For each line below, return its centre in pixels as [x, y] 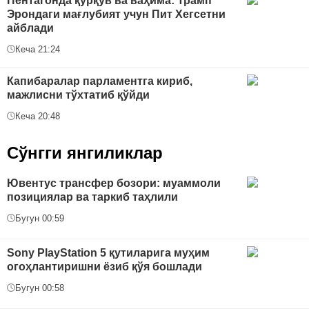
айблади [30, 28]
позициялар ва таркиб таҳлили [92, 197]
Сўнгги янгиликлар [85, 152]
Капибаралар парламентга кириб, [100, 81]
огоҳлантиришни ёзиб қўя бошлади [104, 266]
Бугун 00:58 [40, 288]
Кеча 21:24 [38, 49]
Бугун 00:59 [40, 218]
